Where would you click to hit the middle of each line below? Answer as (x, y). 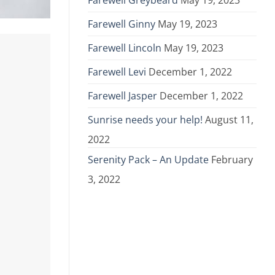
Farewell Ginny (122, 24)
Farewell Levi (117, 72)
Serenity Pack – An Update (148, 160)
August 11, (229, 120)
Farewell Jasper (122, 96)
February (232, 160)
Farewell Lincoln (125, 48)
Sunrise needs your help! (145, 120)
